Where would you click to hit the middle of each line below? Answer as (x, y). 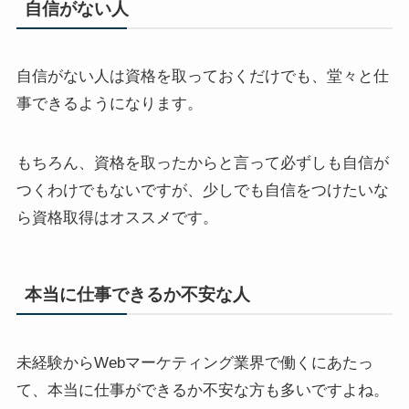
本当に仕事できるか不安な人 (138, 294)
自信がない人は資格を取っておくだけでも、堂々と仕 (202, 77)
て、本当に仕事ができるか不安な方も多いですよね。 (202, 390)
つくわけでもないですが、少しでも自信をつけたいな (202, 190)
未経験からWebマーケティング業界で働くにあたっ (194, 362)
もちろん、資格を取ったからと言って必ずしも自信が (202, 163)
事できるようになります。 (109, 104)
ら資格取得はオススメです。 (117, 217)
